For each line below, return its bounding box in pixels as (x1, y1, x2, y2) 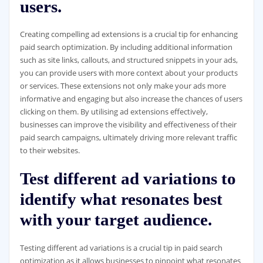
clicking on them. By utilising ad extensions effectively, (19, 106, 208, 117)
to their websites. (19, 145, 80, 156)
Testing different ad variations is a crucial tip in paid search (19, 242, 222, 253)
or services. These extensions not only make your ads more (19, 80, 226, 92)
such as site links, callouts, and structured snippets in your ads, (19, 55, 238, 66)
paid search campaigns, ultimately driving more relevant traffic (19, 132, 237, 143)
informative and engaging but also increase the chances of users (19, 93, 242, 104)
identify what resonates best (19, 190, 222, 209)
